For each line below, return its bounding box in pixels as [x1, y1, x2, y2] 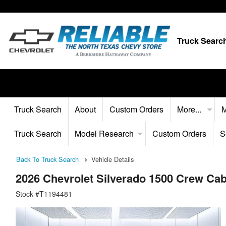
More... [177, 103, 203, 115]
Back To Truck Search [16, 154, 79, 164]
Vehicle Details [91, 154, 134, 164]
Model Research [75, 128, 134, 139]
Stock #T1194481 [16, 189, 72, 199]
